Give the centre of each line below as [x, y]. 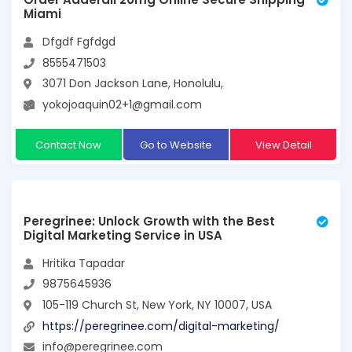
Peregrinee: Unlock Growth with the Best [149, 221]
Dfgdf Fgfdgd [79, 41]
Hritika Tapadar [84, 263]
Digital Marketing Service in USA [123, 235]
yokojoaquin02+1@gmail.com [122, 104]
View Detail [283, 145]
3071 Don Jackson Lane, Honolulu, [133, 84]
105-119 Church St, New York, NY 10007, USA [157, 304]
